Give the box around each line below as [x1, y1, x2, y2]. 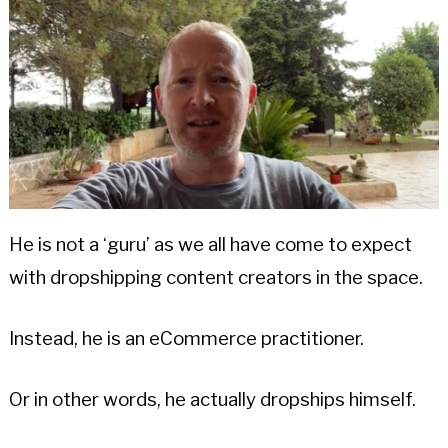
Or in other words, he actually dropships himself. [8, 387, 416, 411]
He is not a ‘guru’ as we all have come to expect [8, 232, 412, 256]
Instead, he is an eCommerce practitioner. [8, 326, 364, 350]
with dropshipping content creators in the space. [8, 265, 423, 289]
